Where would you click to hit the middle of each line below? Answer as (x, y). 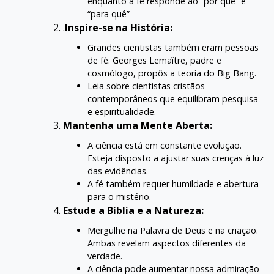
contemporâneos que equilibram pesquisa (173, 99)
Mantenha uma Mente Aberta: (138, 125)
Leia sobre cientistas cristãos (146, 86)
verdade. (105, 256)
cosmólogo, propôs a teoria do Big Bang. (172, 73)
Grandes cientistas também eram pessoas (173, 47)
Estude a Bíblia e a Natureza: (133, 210)
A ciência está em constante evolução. (165, 145)
